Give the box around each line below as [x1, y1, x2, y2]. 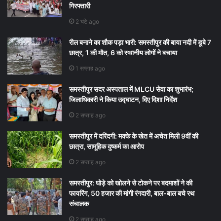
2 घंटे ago [75, 17, 99, 25]
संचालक [69, 199, 89, 208]
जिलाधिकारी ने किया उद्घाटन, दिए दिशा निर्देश [69, 95, 177, 104]
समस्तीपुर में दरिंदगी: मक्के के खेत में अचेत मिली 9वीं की [69, 131, 198, 140]
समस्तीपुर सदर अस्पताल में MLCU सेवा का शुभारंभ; [69, 84, 193, 93]
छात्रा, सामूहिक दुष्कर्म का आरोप [69, 142, 144, 150]
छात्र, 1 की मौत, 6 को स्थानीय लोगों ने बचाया [69, 48, 177, 57]
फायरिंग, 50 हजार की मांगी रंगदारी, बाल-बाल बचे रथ [69, 188, 194, 197]
